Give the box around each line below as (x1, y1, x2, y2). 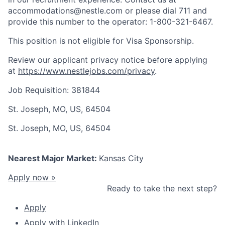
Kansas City (99, 153, 144, 164)
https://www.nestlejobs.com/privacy (18, 66, 155, 76)
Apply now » (8, 172, 56, 183)
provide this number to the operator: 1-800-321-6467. (8, 17, 213, 27)
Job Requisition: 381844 (8, 85, 100, 95)
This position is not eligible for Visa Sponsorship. (8, 36, 194, 46)
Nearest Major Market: (8, 153, 99, 164)
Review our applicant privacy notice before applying (8, 55, 207, 65)
